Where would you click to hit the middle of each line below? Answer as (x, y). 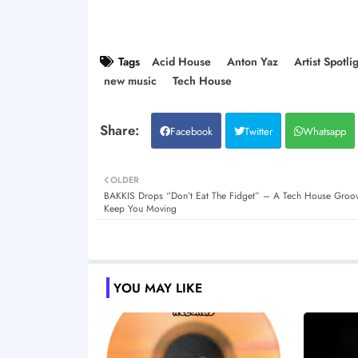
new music (130, 80)
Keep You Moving (140, 208)
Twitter (258, 131)
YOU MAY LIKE (157, 288)
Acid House (181, 61)
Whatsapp (324, 131)
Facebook (191, 131)
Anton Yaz (252, 61)
